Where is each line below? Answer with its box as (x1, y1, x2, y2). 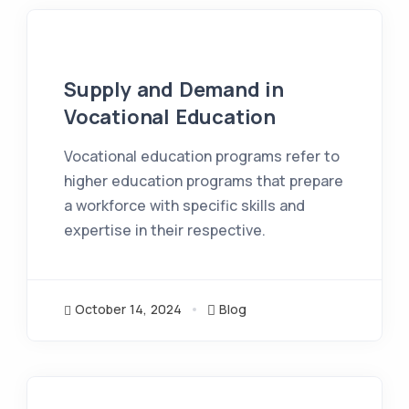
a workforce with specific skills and (64, 195, 305, 215)
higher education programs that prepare (64, 171, 343, 191)
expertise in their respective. (64, 220, 266, 240)
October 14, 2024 (75, 300, 182, 318)
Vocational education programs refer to (64, 146, 340, 166)
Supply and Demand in (64, 76, 285, 103)
